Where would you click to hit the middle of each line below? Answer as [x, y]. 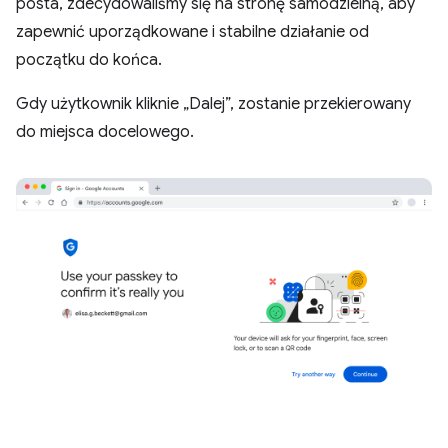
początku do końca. [89, 60]
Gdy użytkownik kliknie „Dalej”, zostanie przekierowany [213, 104]
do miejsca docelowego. [105, 132]
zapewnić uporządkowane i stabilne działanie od [192, 32]
